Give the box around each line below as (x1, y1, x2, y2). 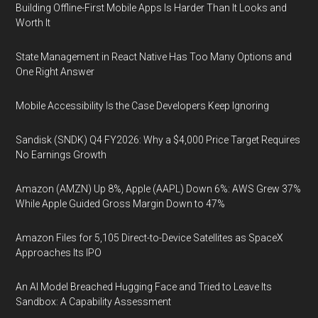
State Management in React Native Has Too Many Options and (16, 51, 292, 62)
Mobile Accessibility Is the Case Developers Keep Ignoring (16, 100, 270, 111)
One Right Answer (16, 66, 95, 77)
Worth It (16, 17, 51, 28)
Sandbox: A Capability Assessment (16, 296, 172, 307)
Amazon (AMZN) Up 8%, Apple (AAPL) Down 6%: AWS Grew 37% (16, 183, 302, 194)
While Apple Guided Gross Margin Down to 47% (16, 198, 226, 209)
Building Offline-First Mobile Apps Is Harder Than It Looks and (16, 2, 287, 13)
